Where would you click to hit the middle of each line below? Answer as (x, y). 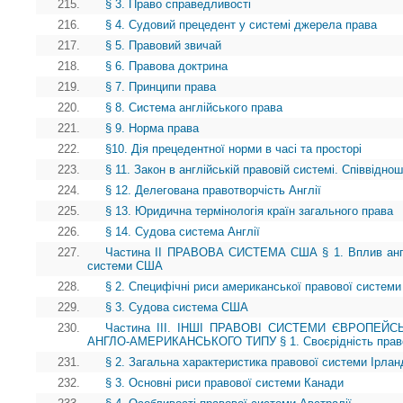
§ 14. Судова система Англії (183, 231)
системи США (125, 265)
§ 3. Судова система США (177, 307)
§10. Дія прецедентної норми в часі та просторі (233, 148)
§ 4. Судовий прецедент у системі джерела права (241, 24)
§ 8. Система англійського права (194, 107)
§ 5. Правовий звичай (163, 45)
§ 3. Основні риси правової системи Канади (224, 382)
